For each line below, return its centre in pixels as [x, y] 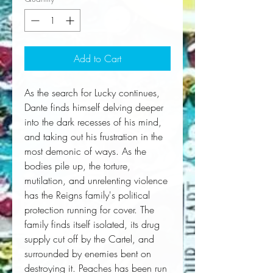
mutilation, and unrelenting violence [96, 181]
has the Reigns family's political [87, 195]
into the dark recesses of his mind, [93, 122]
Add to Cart [97, 59]
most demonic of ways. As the [85, 151]
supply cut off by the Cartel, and [89, 239]
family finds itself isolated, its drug [92, 225]
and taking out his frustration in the [94, 137]
